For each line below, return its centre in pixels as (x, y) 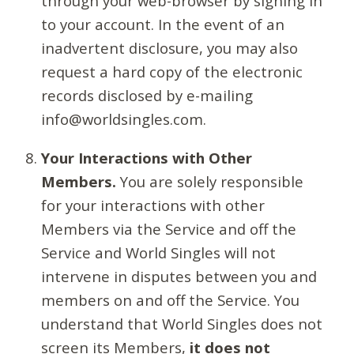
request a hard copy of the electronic (172, 72)
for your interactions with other (153, 205)
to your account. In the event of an (163, 24)
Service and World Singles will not (159, 252)
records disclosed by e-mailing (147, 96)
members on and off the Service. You (171, 299)
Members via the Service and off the (169, 228)
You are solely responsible (210, 181)
